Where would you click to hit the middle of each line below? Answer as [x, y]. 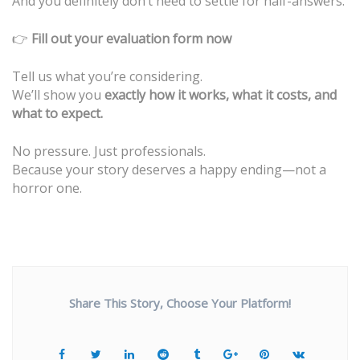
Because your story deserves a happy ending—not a [169, 170]
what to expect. [57, 114]
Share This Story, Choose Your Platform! [180, 303]
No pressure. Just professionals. [109, 151]
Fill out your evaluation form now [131, 39]
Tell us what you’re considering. [107, 77]
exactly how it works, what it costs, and [221, 95]
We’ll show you [58, 95]
